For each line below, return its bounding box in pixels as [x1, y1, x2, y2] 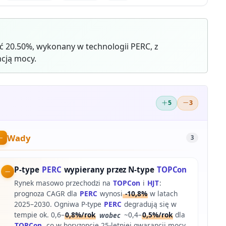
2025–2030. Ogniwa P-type [14, 199, 104, 209]
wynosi [98, 189, 123, 199]
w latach [148, 189, 178, 199]
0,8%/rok [65, 210, 96, 220]
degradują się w [122, 199, 177, 209]
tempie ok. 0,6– [14, 210, 65, 220]
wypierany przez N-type [62, 164, 156, 175]
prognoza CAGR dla [14, 189, 80, 199]
